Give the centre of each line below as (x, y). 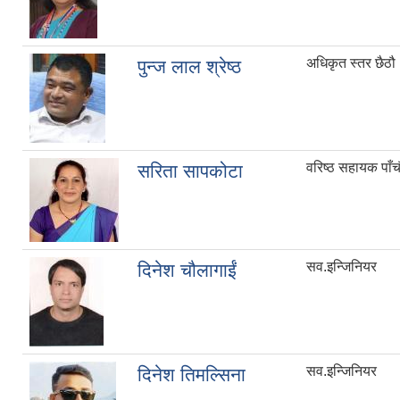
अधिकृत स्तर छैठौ (351, 63)
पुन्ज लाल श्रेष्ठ (189, 67)
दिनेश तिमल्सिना (192, 375)
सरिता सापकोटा (190, 171)
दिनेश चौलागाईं (187, 271)
